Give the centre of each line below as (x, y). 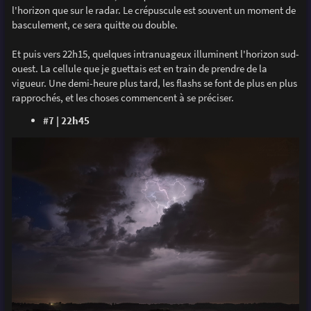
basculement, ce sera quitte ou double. (94, 25)
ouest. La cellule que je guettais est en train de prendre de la (139, 69)
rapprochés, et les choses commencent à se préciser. (123, 98)
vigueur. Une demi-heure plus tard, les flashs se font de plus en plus (154, 83)
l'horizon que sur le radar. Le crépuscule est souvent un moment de (153, 10)
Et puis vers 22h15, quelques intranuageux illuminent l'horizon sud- (155, 54)
